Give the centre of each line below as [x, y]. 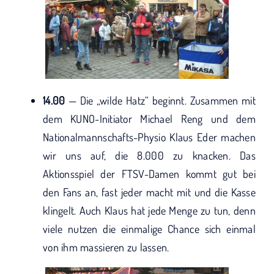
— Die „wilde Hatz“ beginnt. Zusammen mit [160, 100]
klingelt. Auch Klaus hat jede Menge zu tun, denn [149, 210]
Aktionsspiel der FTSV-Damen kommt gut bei [149, 174]
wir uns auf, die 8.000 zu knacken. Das [149, 155]
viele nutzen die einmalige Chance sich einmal [149, 229]
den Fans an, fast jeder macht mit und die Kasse [149, 192]
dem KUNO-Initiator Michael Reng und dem [149, 119]
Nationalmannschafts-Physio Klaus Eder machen [149, 137]
